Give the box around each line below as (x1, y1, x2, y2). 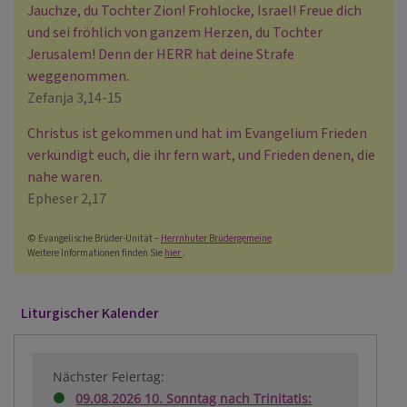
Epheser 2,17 (27, 189, 106, 209)
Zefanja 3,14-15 (27, 88, 122, 108)
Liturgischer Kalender (21, 303, 159, 323)
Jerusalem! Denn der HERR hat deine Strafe (27, 45, 294, 65)
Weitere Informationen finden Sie (27, 246, 164, 261)
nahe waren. (27, 167, 103, 187)
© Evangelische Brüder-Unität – (27, 232, 161, 246)
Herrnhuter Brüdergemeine (161, 232, 272, 246)
